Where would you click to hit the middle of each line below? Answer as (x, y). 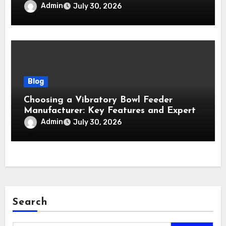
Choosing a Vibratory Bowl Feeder (98, 100)
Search (30, 202)
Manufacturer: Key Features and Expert (110, 111)
